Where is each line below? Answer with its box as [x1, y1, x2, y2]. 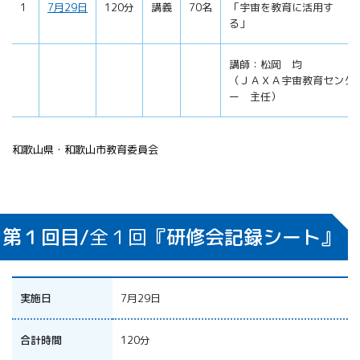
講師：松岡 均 [229, 57, 302, 72]
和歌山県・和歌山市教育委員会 [12, 142, 158, 157]
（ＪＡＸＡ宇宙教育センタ [229, 73, 354, 88]
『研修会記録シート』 [146, 223, 340, 252]
